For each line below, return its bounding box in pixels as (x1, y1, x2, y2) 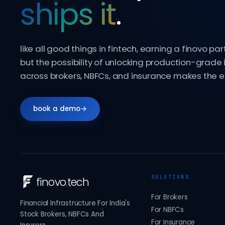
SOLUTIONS (151, 174, 190, 181)
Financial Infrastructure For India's (20, 198, 131, 208)
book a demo (33, 104, 80, 114)
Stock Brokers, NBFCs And (20, 209, 104, 219)
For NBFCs (151, 205, 184, 215)
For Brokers (151, 192, 188, 202)
